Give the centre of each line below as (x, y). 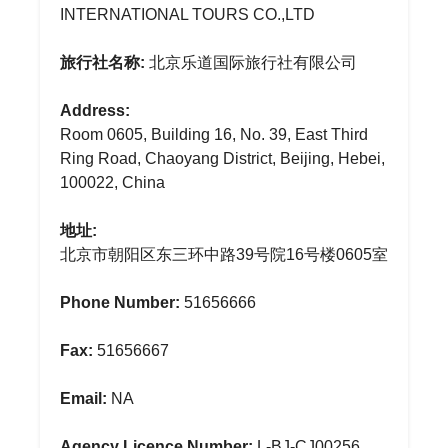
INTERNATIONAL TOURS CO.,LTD (187, 14)
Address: (95, 110)
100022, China (112, 182)
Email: (83, 398)
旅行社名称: (102, 62)
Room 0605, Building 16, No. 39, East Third (214, 134)
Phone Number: (120, 302)
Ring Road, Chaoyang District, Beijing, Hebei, (222, 158)
